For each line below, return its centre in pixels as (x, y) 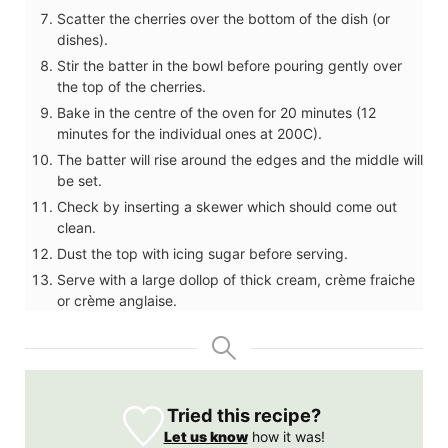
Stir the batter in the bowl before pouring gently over (229, 65)
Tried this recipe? (244, 414)
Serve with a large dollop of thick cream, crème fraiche (236, 279)
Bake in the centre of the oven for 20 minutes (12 (216, 112)
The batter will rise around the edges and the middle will (240, 159)
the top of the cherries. (131, 86)
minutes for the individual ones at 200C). (189, 133)
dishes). (82, 39)
